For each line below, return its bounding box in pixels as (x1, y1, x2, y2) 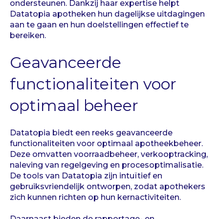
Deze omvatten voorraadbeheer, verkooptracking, (10, 149, 208, 159)
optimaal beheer (10, 96, 138, 115)
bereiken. (10, 30, 46, 40)
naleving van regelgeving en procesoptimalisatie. (10, 160, 203, 170)
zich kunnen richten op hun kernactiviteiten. (10, 192, 181, 202)
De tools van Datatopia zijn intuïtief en (10, 171, 162, 180)
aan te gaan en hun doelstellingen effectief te (10, 20, 189, 29)
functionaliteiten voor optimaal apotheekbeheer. (10, 138, 203, 148)
